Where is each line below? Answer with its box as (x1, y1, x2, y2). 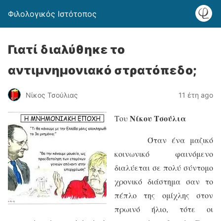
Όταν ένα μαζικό (114, 135, 213, 145)
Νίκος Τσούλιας (26, 90, 78, 99)
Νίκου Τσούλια (130, 112, 186, 124)
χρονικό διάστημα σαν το (114, 176, 213, 186)
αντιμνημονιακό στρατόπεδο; (8, 63, 197, 77)
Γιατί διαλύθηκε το (8, 42, 125, 57)
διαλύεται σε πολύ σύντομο (114, 162, 213, 173)
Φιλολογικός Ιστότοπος (8, 9, 97, 19)
